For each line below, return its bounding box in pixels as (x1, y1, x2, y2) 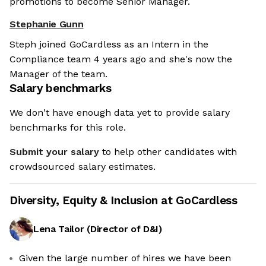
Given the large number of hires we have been (19, 252, 231, 264)
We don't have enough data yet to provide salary (9, 107, 230, 119)
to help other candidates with (102, 146, 237, 158)
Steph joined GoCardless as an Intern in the (9, 39, 208, 50)
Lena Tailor (33, 223, 87, 235)
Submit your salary (9, 146, 99, 158)
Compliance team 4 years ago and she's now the (9, 53, 232, 65)
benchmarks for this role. (9, 122, 126, 134)
